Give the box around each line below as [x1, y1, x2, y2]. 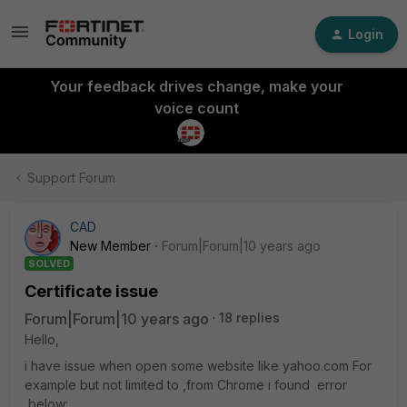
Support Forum [27, 170, 115, 185]
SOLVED [28, 257, 70, 270]
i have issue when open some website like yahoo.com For [25, 358, 372, 373]
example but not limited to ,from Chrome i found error [25, 377, 347, 392]
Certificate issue [25, 282, 158, 301]
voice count [154, 99, 239, 117]
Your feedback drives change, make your [49, 77, 343, 95]
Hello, [25, 332, 59, 347]
